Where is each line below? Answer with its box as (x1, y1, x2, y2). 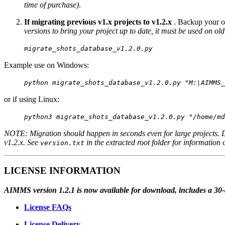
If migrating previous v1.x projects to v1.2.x (24, 17, 172, 26)
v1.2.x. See (4, 138, 40, 147)
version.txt (40, 139, 84, 147)
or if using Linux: (4, 94, 59, 103)
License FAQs (24, 203, 71, 212)
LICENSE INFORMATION (4, 165, 121, 176)
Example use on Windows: (4, 60, 89, 69)
